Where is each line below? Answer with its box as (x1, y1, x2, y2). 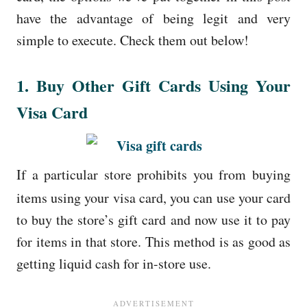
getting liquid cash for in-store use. (16, 254, 211, 273)
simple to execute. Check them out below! (16, 30, 249, 49)
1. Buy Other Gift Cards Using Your (16, 73, 291, 97)
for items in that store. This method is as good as (16, 232, 291, 251)
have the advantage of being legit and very (16, 8, 291, 27)
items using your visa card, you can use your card (16, 188, 291, 207)
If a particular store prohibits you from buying (16, 164, 291, 184)
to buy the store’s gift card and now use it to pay (16, 210, 291, 229)
